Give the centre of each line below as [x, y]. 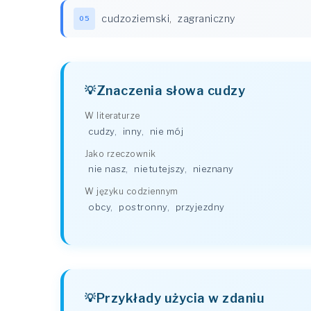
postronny [143, 207]
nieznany [213, 169]
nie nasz [107, 169]
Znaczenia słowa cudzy [170, 90]
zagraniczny [207, 19]
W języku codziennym [132, 192]
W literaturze [112, 116]
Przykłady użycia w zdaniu [180, 298]
